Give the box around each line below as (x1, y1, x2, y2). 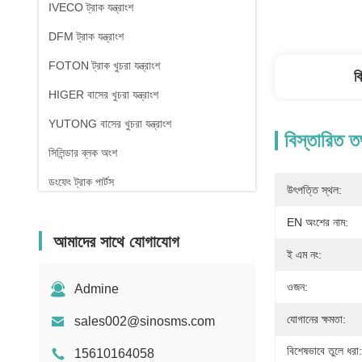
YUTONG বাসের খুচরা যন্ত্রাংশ (48, 117, 171, 130)
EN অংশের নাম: (287, 216, 348, 229)
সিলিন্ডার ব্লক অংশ (48, 146, 117, 159)
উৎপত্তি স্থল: (287, 183, 342, 196)
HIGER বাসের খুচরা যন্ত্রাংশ (48, 88, 158, 101)
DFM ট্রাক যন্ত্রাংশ (48, 30, 124, 43)
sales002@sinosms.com (74, 314, 215, 328)
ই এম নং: (287, 248, 322, 261)
